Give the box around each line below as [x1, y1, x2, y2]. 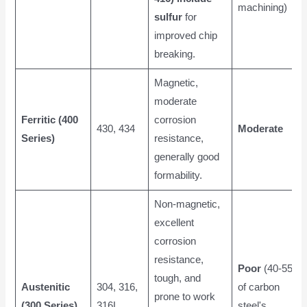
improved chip [153, 30, 217, 42]
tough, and [153, 273, 201, 284]
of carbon [237, 282, 280, 293]
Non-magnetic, [153, 199, 220, 210]
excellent [153, 217, 194, 229]
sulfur [153, 12, 182, 23]
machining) [237, 2, 287, 14]
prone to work [153, 291, 215, 303]
